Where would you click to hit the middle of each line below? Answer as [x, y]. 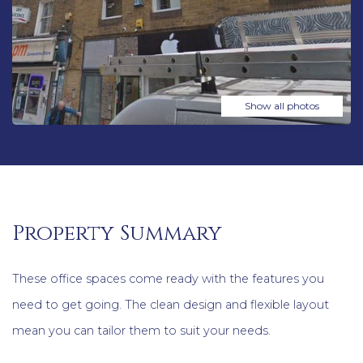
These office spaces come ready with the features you [168, 279]
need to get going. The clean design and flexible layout [171, 305]
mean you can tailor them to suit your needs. [141, 331]
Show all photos [282, 106]
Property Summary [117, 233]
